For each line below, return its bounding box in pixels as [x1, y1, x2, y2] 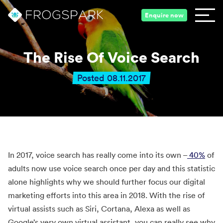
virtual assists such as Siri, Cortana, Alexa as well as [8, 204, 190, 214]
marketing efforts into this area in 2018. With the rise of [8, 190, 205, 200]
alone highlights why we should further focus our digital [8, 177, 205, 187]
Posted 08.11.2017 [77, 72, 146, 84]
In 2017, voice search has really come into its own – [8, 150, 187, 160]
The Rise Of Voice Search [23, 48, 200, 67]
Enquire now [145, 10, 184, 19]
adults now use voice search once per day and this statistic [8, 163, 215, 173]
